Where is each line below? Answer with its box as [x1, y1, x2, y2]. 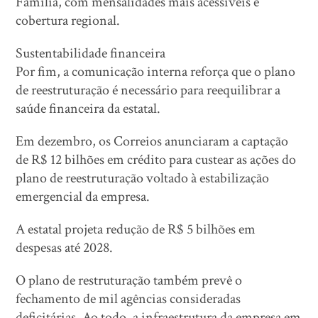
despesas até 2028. [16, 238, 114, 257]
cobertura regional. [16, 11, 121, 30]
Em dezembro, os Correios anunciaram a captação [16, 131, 289, 150]
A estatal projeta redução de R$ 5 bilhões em [16, 219, 256, 238]
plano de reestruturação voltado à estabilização [16, 168, 270, 187]
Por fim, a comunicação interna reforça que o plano [16, 62, 296, 81]
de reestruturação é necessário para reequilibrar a [16, 80, 281, 99]
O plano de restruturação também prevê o [16, 270, 243, 290]
